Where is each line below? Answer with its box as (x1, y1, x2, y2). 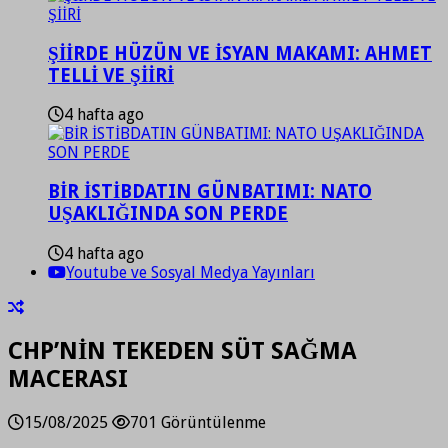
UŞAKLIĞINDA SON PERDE (48, 203, 288, 225)
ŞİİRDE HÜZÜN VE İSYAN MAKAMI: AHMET (48, 42, 432, 64)
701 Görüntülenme (130, 412, 266, 432)
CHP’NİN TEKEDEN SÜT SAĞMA (8, 336, 357, 365)
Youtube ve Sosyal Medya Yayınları (66, 262, 315, 282)
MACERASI (8, 364, 128, 393)
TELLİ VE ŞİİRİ (48, 64, 174, 86)
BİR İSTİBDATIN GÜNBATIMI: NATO (48, 181, 372, 203)
